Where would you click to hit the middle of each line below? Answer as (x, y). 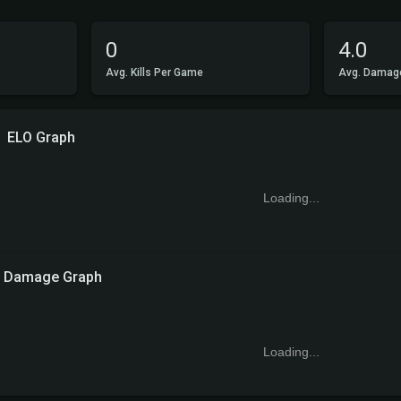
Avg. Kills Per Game (155, 73)
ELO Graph (42, 137)
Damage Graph (53, 277)
